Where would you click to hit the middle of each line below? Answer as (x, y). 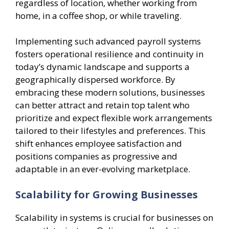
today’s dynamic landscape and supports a (102, 67)
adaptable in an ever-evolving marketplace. (103, 169)
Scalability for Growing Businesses (107, 194)
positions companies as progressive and (96, 156)
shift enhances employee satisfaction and (99, 144)
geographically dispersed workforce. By (95, 80)
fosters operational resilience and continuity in (109, 54)
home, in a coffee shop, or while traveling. (98, 15)
